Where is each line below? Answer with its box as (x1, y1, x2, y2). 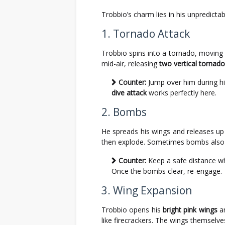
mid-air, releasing (101, 59, 159, 68)
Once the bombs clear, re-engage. (111, 166, 222, 176)
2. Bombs (101, 105, 147, 119)
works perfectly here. (147, 88, 216, 97)
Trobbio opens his (101, 205, 163, 214)
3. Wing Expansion (101, 183, 192, 197)
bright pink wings (163, 205, 217, 214)
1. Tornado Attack (101, 27, 190, 41)
